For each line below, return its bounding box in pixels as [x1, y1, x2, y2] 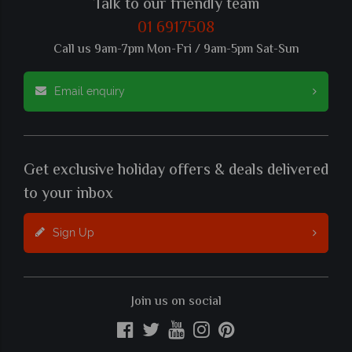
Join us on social [130, 291, 222, 312]
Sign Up [53, 225, 94, 239]
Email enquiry [54, 84, 125, 97]
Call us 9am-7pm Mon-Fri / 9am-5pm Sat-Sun [53, 39, 299, 60]
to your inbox [24, 181, 113, 207]
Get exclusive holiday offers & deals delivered [24, 158, 328, 183]
